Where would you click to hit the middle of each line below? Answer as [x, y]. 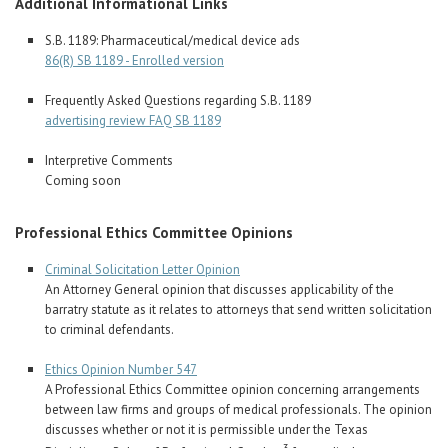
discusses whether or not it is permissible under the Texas [206, 430]
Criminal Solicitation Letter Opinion [142, 270]
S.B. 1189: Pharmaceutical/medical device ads [172, 41]
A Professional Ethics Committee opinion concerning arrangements [232, 390]
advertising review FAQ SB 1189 [133, 121]
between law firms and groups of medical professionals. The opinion [238, 410]
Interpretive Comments [109, 161]
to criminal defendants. [109, 330]
